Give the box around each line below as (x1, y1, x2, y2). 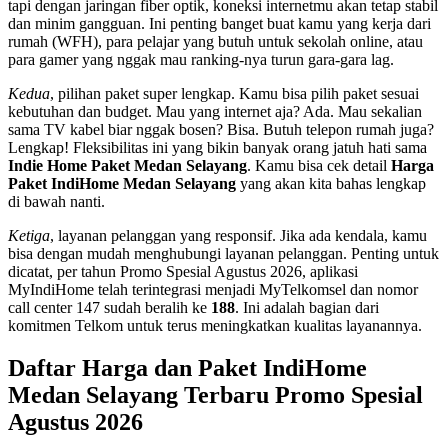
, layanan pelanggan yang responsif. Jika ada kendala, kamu (50, 227, 427, 245)
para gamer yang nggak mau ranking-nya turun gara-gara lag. (8, 51, 394, 69)
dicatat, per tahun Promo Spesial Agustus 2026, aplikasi (8, 263, 358, 281)
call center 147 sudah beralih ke (8, 299, 211, 317)
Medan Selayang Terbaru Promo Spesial (8, 382, 423, 409)
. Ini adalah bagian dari (235, 299, 379, 317)
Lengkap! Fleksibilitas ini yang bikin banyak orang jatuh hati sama (8, 139, 427, 157)
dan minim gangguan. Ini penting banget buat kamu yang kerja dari (8, 15, 431, 33)
